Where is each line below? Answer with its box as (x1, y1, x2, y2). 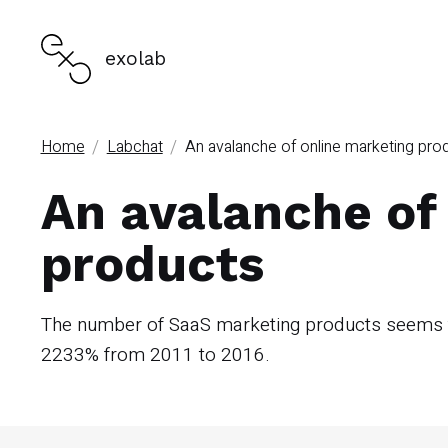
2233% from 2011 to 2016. (40, 340, 270, 369)
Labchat (106, 134, 163, 159)
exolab (104, 46, 166, 70)
